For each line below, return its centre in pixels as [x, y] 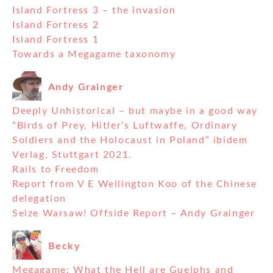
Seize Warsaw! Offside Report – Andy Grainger [134, 214]
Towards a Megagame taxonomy [94, 55]
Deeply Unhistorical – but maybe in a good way [135, 111]
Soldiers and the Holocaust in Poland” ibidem [130, 140]
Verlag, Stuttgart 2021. [72, 155]
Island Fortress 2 [56, 25]
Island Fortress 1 [56, 40]
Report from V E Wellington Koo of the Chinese [135, 184]
